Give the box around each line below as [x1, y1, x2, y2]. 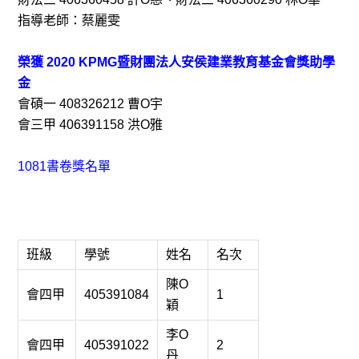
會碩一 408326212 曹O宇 [18, 96, 163, 111]
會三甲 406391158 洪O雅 [18, 117, 167, 131]
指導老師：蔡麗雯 [18, 13, 124, 27]
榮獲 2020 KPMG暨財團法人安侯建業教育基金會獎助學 [18, 54, 336, 69]
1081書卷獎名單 [18, 159, 111, 173]
